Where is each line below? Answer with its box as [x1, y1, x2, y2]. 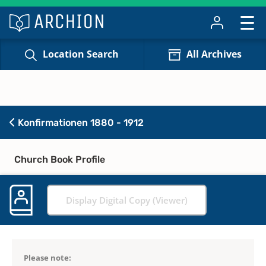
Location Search [43, 47, 119, 61]
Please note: [24, 252, 71, 263]
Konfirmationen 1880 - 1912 [15, 116, 144, 128]
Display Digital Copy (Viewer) [66, 194, 188, 206]
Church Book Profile [14, 153, 105, 165]
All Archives [186, 47, 242, 61]
